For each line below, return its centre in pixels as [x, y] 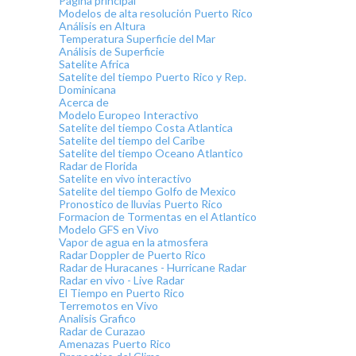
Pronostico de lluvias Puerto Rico [141, 204]
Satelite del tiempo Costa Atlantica [146, 128]
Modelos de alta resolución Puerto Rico [156, 14]
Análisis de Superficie [112, 52]
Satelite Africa [94, 64]
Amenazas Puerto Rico [115, 344]
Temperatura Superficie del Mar [137, 39]
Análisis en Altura [102, 26]
